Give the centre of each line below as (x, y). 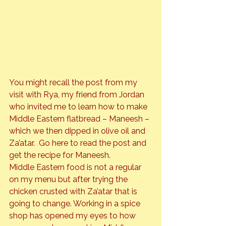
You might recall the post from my (74, 82)
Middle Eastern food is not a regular (76, 167)
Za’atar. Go (31, 143)
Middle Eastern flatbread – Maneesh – (80, 119)
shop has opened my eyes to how (73, 215)
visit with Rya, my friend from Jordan (78, 94)
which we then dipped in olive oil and (78, 131)
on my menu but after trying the (69, 179)
